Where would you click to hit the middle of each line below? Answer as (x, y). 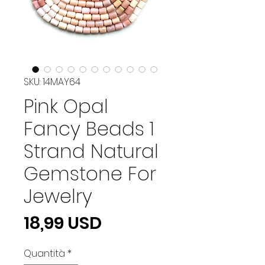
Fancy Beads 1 (89, 128)
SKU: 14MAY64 (52, 82)
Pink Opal (66, 106)
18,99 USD (63, 223)
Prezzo (129, 222)
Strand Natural (91, 151)
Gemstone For (90, 173)
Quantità (44, 253)
